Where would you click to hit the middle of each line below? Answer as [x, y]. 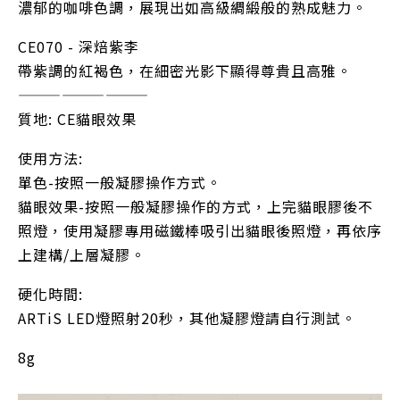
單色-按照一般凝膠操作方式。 [120, 182]
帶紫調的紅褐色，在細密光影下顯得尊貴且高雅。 [185, 71]
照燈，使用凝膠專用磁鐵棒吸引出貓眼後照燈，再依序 [200, 230]
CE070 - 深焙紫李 [79, 46]
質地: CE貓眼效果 [77, 119]
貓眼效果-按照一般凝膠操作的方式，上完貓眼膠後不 [196, 206]
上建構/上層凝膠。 [82, 254]
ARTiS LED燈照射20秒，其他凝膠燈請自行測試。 [187, 318]
